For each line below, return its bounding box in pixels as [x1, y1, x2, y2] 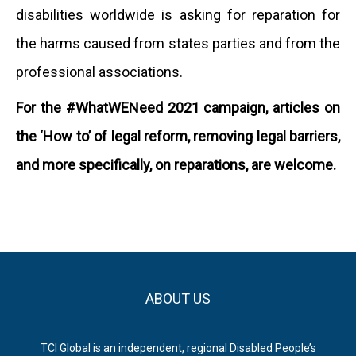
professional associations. [16, 64, 183, 80]
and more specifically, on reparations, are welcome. [16, 157, 336, 173]
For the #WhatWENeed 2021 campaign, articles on [16, 99, 340, 116]
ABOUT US [145, 289, 211, 307]
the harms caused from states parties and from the [16, 35, 340, 52]
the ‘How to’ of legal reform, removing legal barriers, [16, 128, 340, 145]
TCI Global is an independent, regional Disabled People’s [40, 341, 316, 354]
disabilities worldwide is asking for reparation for [16, 6, 340, 23]
